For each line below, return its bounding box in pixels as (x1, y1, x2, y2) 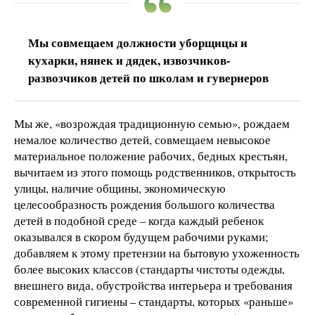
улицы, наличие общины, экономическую (14, 179, 226, 196)
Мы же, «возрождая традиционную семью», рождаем (14, 115, 290, 131)
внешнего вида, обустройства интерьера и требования (14, 276, 292, 293)
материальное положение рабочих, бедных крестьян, (14, 147, 288, 164)
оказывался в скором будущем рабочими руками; (14, 228, 269, 245)
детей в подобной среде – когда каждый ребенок (14, 212, 264, 229)
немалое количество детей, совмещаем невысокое (14, 131, 271, 148)
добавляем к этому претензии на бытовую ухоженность (14, 244, 300, 261)
